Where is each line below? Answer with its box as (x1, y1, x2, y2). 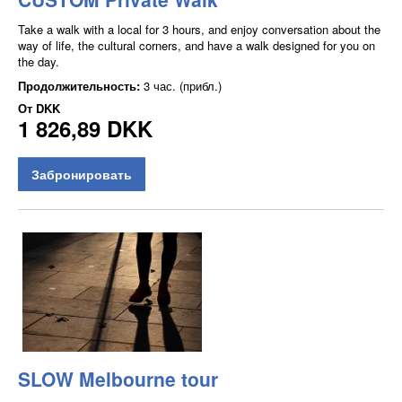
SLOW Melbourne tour (18, 364, 218, 392)
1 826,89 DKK (18, 112, 153, 144)
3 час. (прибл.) (144, 76, 222, 94)
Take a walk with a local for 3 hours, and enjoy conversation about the (18, 20, 380, 38)
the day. (18, 52, 59, 70)
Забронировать (31, 164, 132, 183)
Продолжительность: (18, 76, 144, 94)
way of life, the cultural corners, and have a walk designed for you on (18, 36, 375, 54)
